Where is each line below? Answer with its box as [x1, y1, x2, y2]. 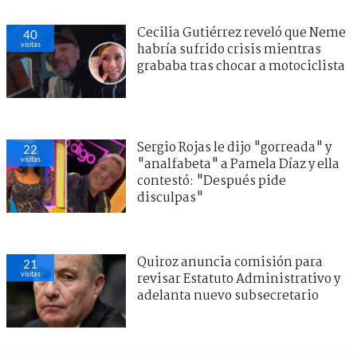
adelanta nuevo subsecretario [137, 285, 319, 306]
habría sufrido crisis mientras [137, 39, 321, 60]
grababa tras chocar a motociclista [137, 56, 345, 76]
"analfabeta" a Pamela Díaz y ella [137, 154, 339, 175]
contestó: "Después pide [137, 171, 286, 191]
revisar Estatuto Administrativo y [137, 269, 340, 289]
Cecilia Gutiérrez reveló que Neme [137, 22, 346, 43]
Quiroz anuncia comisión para [137, 252, 323, 273]
